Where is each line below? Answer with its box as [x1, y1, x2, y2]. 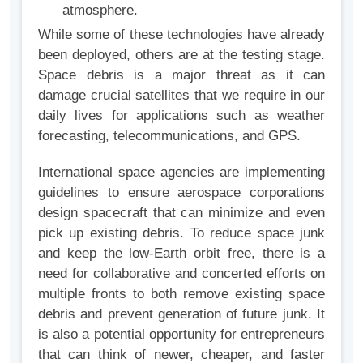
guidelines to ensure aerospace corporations [38, 185, 325, 201]
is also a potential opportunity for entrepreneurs [38, 327, 325, 343]
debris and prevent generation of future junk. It [38, 306, 325, 322]
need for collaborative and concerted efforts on [38, 266, 325, 282]
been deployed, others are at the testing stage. [38, 47, 325, 63]
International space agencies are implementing [38, 164, 325, 181]
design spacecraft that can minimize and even [38, 205, 325, 221]
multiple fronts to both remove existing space [38, 286, 325, 302]
